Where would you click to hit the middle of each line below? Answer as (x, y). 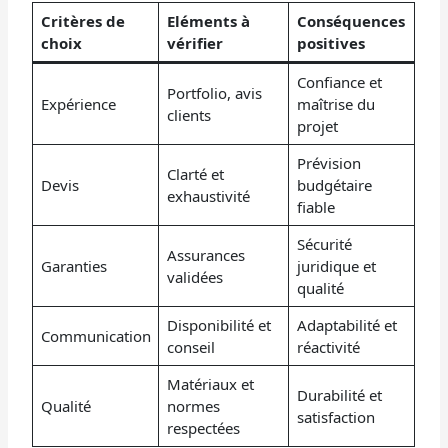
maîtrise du (335, 104)
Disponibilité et (218, 325)
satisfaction (335, 417)
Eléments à (208, 21)
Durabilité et (339, 395)
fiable (315, 207)
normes (193, 406)
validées (194, 277)
